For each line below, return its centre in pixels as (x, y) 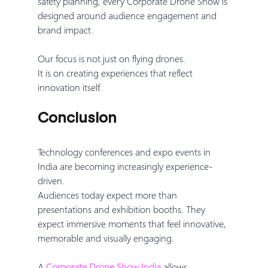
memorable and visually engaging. (106, 237)
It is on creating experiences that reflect (116, 72)
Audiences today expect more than (108, 194)
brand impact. (65, 29)
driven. (51, 180)
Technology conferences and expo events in (125, 151)
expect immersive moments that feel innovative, (133, 223)
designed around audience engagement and (128, 15)
